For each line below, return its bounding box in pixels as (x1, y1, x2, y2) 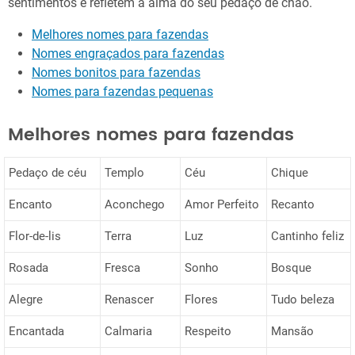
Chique (271, 166, 308, 181)
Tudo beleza (271, 292, 334, 307)
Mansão (271, 324, 314, 339)
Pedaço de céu (9, 166, 86, 181)
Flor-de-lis (9, 229, 61, 244)
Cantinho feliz (271, 229, 344, 244)
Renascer (105, 292, 154, 307)
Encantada (9, 324, 64, 339)
